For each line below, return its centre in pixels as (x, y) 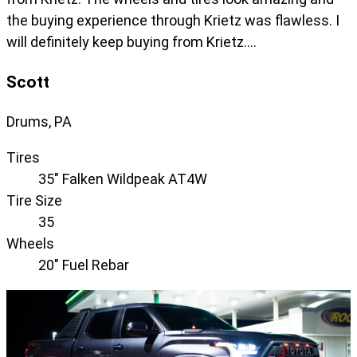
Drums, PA (39, 122)
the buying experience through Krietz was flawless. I (173, 21)
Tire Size (34, 201)
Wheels (30, 244)
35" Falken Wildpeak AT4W (123, 179)
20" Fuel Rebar (84, 265)
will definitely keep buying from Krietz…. (131, 42)
